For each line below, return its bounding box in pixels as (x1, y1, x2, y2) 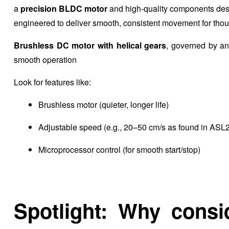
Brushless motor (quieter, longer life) (38, 99, 169, 111)
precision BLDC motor (20, 3, 107, 15)
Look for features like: (14, 76, 91, 88)
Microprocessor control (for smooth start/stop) (38, 144, 200, 156)
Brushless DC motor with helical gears (14, 39, 167, 52)
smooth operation (14, 54, 77, 66)
